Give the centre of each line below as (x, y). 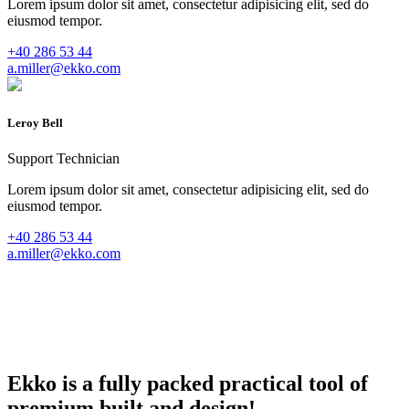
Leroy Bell (35, 122)
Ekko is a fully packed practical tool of (188, 383)
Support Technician (63, 158)
